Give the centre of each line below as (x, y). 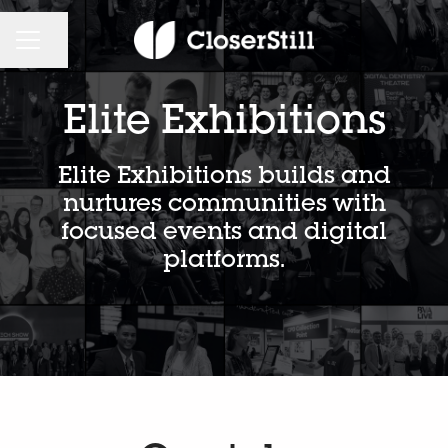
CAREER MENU (72, 48)
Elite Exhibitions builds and (224, 178)
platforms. (224, 262)
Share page (85, 49)
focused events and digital (224, 234)
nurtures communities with (224, 206)
